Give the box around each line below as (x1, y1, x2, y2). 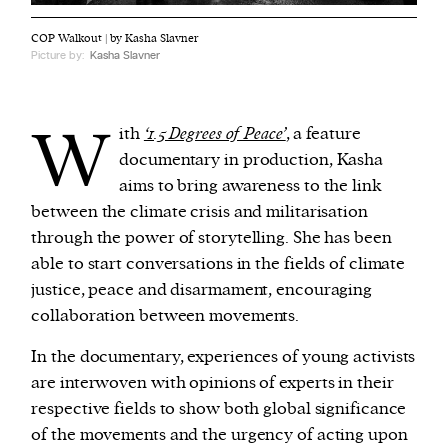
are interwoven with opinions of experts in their (31, 371, 394, 394)
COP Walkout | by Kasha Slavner (31, 30, 200, 46)
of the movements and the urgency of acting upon (31, 423, 408, 446)
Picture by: (31, 48, 88, 62)
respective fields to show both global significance (31, 397, 407, 420)
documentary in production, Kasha (119, 148, 384, 171)
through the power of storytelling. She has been (31, 226, 392, 249)
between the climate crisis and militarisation (31, 200, 368, 223)
